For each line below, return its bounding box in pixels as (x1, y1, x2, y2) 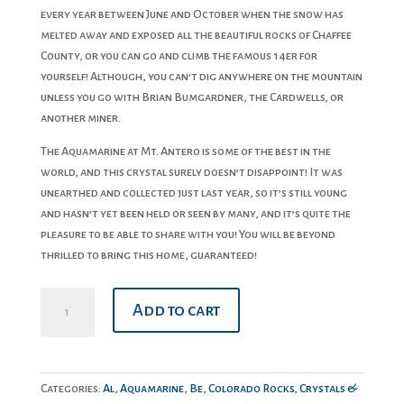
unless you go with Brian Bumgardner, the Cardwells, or (40, 90, 344, 104)
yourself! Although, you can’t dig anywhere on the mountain (40, 69, 363, 83)
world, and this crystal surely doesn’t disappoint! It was (40, 165, 343, 179)
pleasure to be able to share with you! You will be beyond (40, 227, 335, 241)
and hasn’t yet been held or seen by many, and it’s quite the (40, 207, 351, 220)
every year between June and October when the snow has (40, 7, 344, 21)
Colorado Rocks (207, 381, 294, 395)
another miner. (40, 111, 121, 124)
